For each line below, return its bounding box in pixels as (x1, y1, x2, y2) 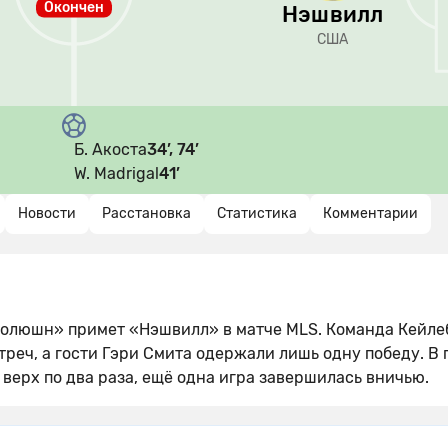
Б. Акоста (74, 140, 147, 159)
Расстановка (102, 205, 191, 222)
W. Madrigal (74, 164, 159, 183)
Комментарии (323, 205, 418, 222)
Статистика (217, 205, 297, 222)
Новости (18, 205, 76, 222)
